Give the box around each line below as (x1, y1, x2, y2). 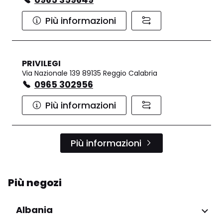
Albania (16, 203, 53, 216)
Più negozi (8, 175, 62, 190)
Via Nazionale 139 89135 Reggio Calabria (22, 68, 157, 78)
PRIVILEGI (22, 57, 61, 69)
